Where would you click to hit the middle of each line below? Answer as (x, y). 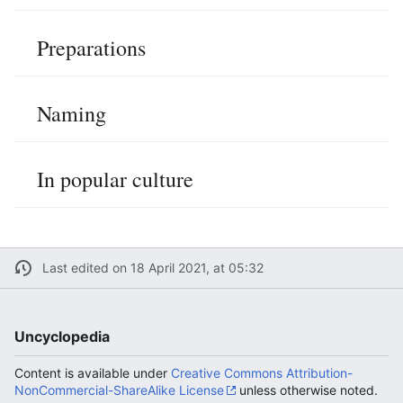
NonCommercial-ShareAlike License (119, 390)
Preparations (91, 47)
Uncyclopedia (62, 336)
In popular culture (115, 179)
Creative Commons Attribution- (262, 372)
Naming (72, 113)
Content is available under (93, 372)
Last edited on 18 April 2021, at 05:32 (152, 268)
